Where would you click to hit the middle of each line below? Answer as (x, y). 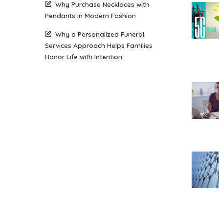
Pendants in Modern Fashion (90, 16)
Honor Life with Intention (84, 57)
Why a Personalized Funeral (100, 34)
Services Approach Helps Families (99, 45)
